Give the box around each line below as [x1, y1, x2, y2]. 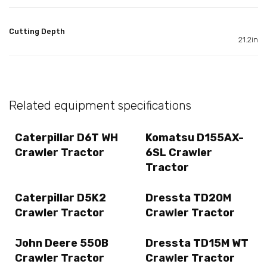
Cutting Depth [9, 26, 65, 36]
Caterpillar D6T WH [15, 131, 118, 144]
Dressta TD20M [145, 191, 231, 205]
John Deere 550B [15, 237, 108, 250]
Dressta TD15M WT [145, 237, 249, 250]
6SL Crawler [145, 145, 212, 159]
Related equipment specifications [9, 98, 191, 113]
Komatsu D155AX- [145, 131, 244, 144]
